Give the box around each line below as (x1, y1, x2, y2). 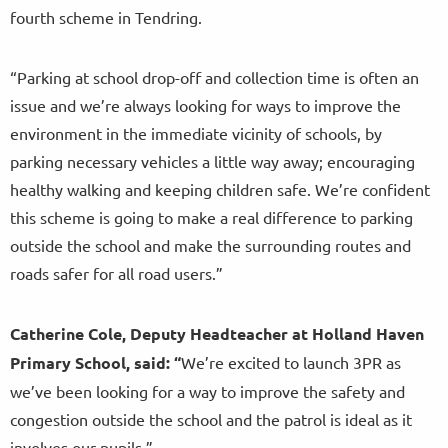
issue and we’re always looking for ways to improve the (10, 95, 401, 116)
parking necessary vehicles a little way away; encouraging (10, 151, 415, 172)
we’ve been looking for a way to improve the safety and (10, 381, 405, 402)
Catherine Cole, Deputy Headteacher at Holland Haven (10, 323, 424, 345)
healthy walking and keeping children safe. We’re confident (10, 179, 430, 200)
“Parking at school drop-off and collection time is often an (10, 67, 419, 88)
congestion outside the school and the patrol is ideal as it (10, 409, 412, 430)
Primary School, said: (10, 352, 170, 374)
